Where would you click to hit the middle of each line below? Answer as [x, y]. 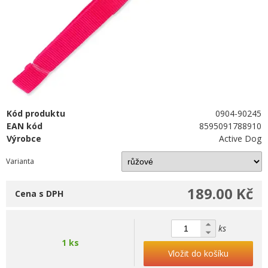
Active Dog [240, 138]
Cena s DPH [39, 194]
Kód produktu [36, 113]
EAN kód [25, 126]
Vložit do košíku [198, 253]
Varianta [20, 161]
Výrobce [24, 138]
